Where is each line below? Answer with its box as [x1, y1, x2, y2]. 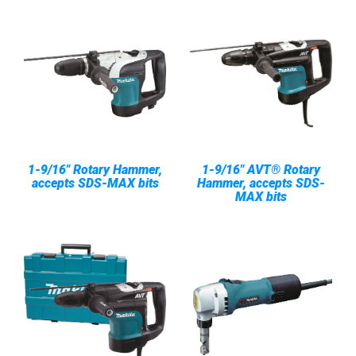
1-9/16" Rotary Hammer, [28, 162, 162, 177]
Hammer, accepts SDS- [197, 176, 325, 191]
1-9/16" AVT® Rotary [202, 162, 320, 177]
